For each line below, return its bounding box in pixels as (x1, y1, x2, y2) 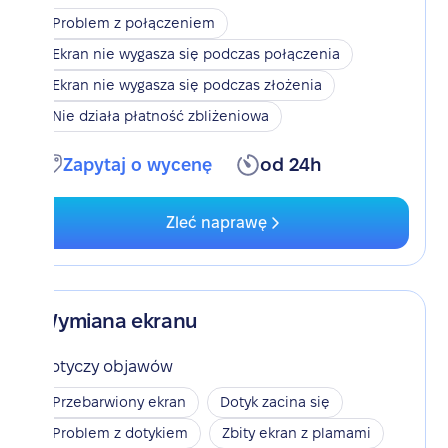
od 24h (260, 155, 322, 174)
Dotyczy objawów (39, 358, 174, 375)
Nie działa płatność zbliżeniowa (52, 108, 270, 124)
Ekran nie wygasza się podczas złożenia (52, 77, 323, 93)
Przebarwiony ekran (52, 394, 187, 410)
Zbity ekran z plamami (222, 425, 372, 441)
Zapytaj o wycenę (63, 155, 213, 174)
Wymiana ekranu (39, 310, 198, 332)
